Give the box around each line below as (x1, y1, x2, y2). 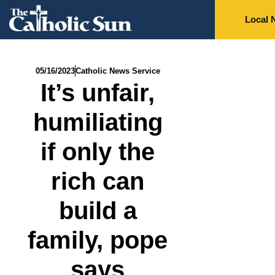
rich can (51, 168, 145, 195)
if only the (41, 138, 155, 166)
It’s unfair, (41, 79, 155, 107)
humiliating (33, 109, 163, 136)
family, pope (28, 227, 168, 254)
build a (58, 197, 137, 225)
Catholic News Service (75, 66, 160, 76)
